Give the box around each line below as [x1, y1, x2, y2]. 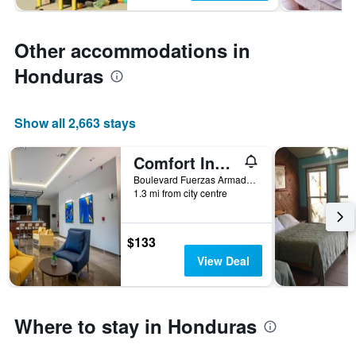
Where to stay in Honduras [14, 312, 257, 340]
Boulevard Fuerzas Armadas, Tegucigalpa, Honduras [246, 172, 256, 187]
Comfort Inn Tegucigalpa [215, 151, 230, 175]
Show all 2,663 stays [14, 114, 136, 133]
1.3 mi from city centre [133, 186, 227, 200]
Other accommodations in [14, 37, 250, 64]
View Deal [196, 253, 250, 269]
